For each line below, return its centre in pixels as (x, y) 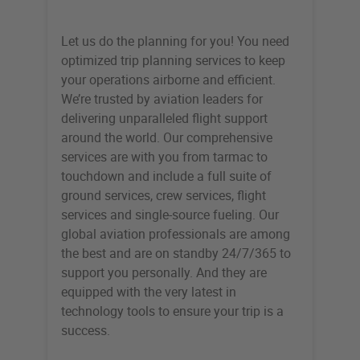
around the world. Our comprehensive (167, 138)
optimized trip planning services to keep (173, 61)
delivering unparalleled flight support (164, 119)
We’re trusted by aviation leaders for (162, 99)
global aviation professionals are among (176, 234)
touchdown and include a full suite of (166, 176)
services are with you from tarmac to (164, 157)
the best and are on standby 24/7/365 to (176, 254)
